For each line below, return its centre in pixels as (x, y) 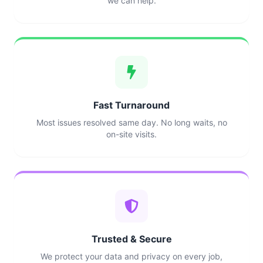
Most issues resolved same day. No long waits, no (131, 122)
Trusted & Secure (131, 239)
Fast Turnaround (131, 105)
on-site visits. (131, 134)
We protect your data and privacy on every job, (131, 256)
